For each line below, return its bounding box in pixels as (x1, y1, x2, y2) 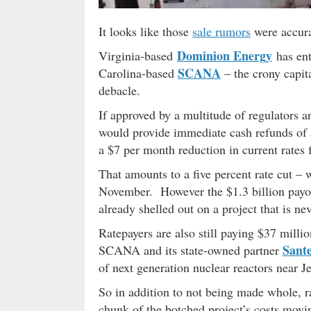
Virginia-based (99, 47, 177, 64)
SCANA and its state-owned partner (99, 241, 283, 258)
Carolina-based (99, 64, 178, 81)
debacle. (99, 81, 140, 99)
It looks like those (99, 22, 192, 40)
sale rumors (192, 22, 251, 40)
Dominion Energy (177, 46, 272, 65)
